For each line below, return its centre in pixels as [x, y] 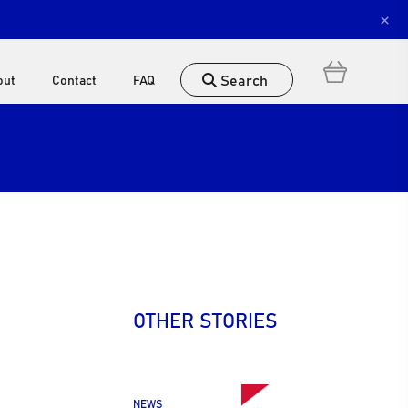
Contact [75, 79]
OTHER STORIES [205, 319]
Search [243, 79]
